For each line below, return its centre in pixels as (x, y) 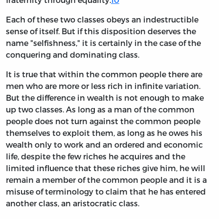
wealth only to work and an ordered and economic (104, 145)
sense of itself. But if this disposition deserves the (101, 31)
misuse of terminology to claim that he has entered (106, 192)
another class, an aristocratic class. (73, 203)
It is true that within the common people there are (104, 74)
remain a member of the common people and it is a (106, 180)
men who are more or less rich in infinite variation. (103, 86)
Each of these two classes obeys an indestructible (102, 20)
